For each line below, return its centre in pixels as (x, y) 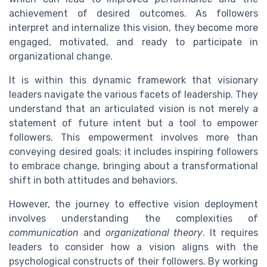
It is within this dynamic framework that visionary (133, 80)
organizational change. (61, 56)
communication (44, 232)
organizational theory (154, 232)
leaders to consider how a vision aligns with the (133, 247)
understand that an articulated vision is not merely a (133, 108)
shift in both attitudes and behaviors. (93, 180)
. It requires (231, 232)
